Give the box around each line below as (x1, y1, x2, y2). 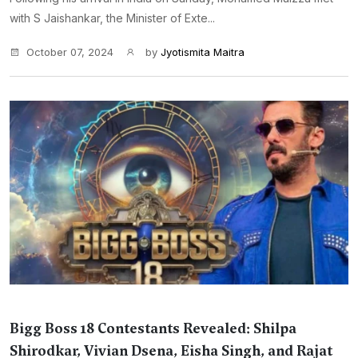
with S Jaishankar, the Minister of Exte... (10, 11, 215, 25)
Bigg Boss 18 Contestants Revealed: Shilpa (10, 319, 296, 338)
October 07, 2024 (26, 46, 113, 58)
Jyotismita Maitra (161, 46, 245, 58)
